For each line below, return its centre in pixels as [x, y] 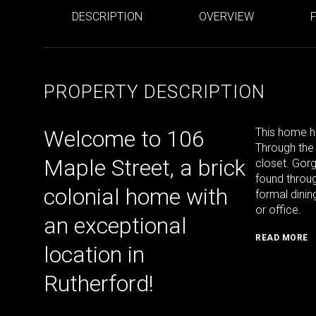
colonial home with [136, 197]
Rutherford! [99, 284]
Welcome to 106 [124, 139]
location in [94, 255]
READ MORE [282, 238]
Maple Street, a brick [145, 168]
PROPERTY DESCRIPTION [154, 92]
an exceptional [115, 226]
